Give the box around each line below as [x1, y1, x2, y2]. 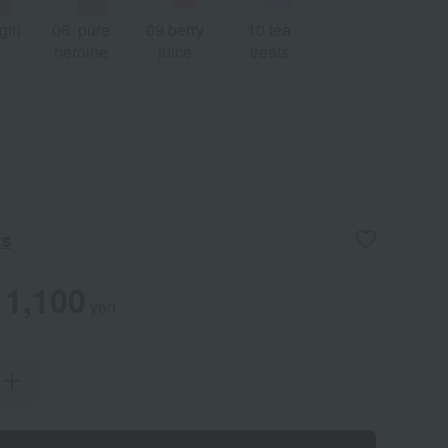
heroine [54, 39, 108, 63]
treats [249, 39, 289, 63]
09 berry [146, 17, 204, 41]
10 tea [247, 17, 291, 41]
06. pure [52, 17, 110, 41]
